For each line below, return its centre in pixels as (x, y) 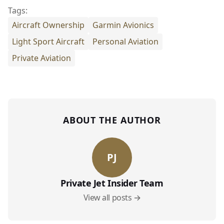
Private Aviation (41, 58)
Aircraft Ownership (48, 25)
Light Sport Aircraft (48, 41)
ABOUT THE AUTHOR (112, 120)
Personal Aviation (125, 41)
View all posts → (112, 197)
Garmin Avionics (123, 25)
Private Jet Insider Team (112, 183)
